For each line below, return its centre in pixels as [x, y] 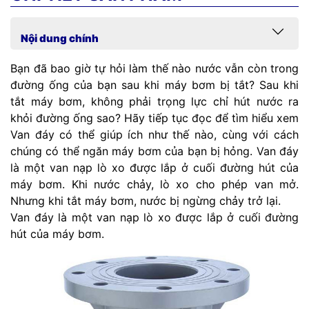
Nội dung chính [60, 39]
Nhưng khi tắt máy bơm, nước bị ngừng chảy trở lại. [146, 201]
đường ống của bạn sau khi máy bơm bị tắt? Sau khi [154, 85]
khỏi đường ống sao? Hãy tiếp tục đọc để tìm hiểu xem [154, 118]
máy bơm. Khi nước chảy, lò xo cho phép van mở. [154, 185]
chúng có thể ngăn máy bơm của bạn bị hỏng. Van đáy [154, 151]
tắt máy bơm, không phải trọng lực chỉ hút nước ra [154, 102]
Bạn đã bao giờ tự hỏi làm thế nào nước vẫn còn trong [154, 69]
